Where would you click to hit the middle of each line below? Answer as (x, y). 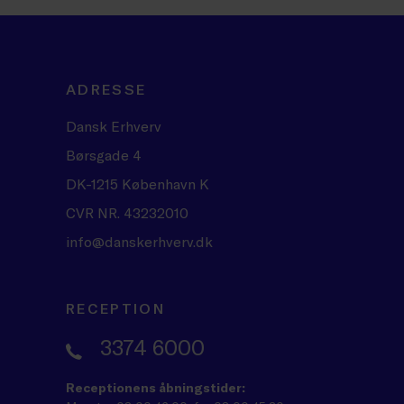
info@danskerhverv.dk (139, 241)
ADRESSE (106, 89)
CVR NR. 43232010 (127, 212)
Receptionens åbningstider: (156, 387)
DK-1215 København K (138, 184)
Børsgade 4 (104, 155)
